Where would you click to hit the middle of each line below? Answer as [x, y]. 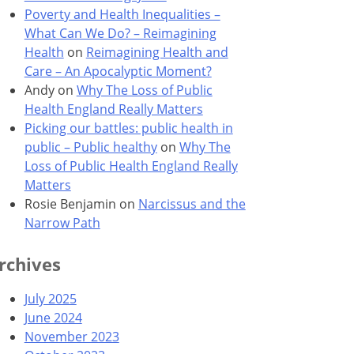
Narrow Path [62, 222]
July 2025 [50, 298]
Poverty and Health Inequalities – [122, 14]
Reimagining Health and [157, 52]
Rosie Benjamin [70, 203]
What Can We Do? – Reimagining [120, 33]
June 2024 [53, 317]
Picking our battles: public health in [128, 128]
